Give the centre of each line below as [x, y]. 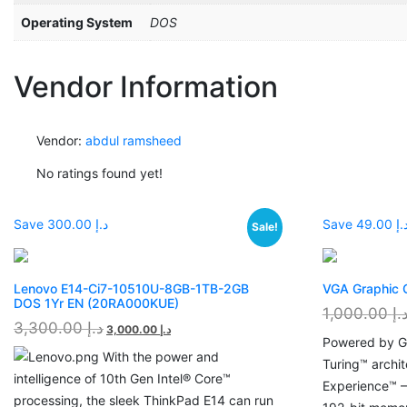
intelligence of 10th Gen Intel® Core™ [122, 378]
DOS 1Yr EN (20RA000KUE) [96, 303]
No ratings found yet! [99, 173]
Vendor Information [146, 86]
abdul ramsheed [134, 140]
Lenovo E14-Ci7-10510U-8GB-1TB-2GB [131, 288]
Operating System [77, 22]
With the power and [159, 356]
